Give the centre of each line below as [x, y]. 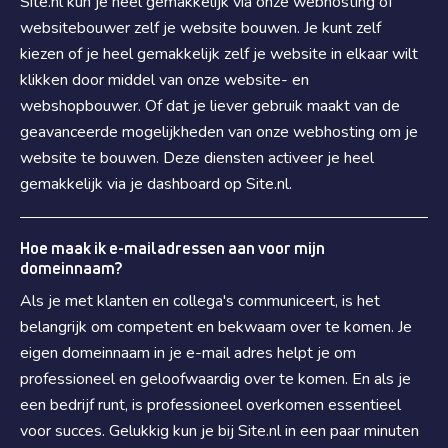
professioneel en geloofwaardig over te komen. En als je [215, 379]
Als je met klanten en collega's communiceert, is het [200, 301]
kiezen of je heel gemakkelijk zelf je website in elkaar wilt [219, 54]
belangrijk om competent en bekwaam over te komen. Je [216, 327]
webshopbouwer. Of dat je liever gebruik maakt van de [210, 106]
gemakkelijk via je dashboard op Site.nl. [156, 184]
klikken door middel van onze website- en [164, 80]
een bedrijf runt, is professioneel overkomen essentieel [210, 405]
